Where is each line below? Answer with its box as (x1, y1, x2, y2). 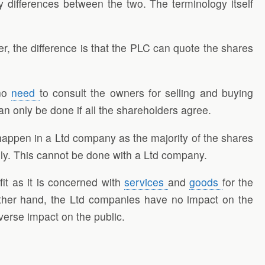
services (124, 174, 168, 190)
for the (222, 174, 253, 190)
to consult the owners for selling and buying (39, 85, 254, 100)
